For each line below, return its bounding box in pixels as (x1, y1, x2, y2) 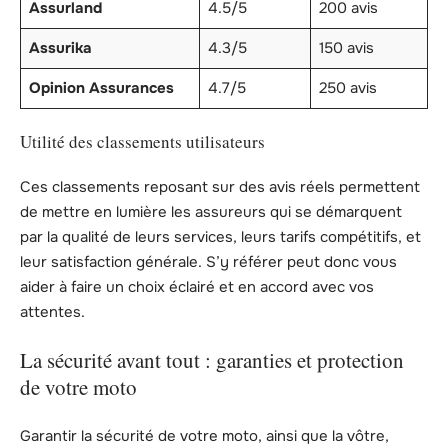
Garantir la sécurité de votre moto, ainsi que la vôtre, (20, 425, 389, 446)
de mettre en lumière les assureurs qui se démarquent (20, 201, 402, 222)
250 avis (318, 77, 377, 98)
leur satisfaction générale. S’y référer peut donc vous (20, 251, 397, 272)
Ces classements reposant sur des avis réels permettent (20, 176, 420, 197)
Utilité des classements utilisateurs (20, 130, 265, 154)
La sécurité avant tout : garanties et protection (20, 346, 404, 375)
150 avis (318, 37, 374, 58)
